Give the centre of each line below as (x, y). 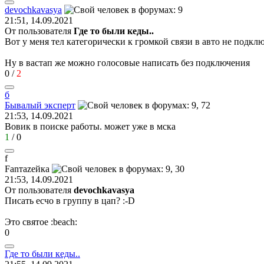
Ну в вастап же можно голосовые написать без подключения (127, 62)
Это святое (28, 222)
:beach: (64, 222)
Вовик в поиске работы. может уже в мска (90, 126)
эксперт (60, 105)
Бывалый (23, 105)
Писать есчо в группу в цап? (64, 200)
